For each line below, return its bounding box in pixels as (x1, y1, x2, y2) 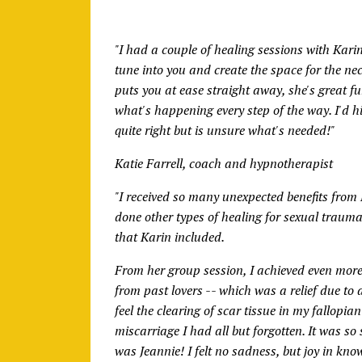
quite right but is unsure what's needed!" (115, 120, 335, 139)
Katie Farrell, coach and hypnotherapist (115, 154, 333, 172)
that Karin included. (115, 227, 225, 246)
